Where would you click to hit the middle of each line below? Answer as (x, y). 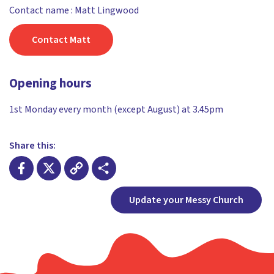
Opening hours (50, 83)
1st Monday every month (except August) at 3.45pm (116, 109)
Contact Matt (61, 39)
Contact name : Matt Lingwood (74, 10)
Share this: (32, 145)
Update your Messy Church (186, 200)
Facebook (49, 194)
